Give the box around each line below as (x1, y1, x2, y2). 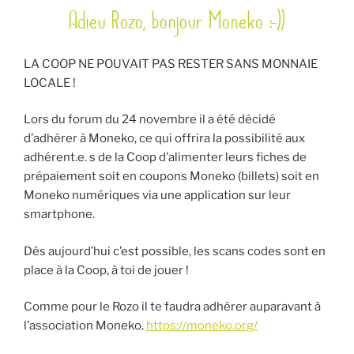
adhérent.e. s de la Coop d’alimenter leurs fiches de (24, 150, 307, 165)
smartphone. (24, 207, 95, 222)
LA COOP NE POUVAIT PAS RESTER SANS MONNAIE (24, 56, 318, 71)
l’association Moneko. (24, 318, 146, 333)
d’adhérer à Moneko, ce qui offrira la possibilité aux (24, 131, 305, 146)
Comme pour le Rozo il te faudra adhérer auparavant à (24, 299, 321, 314)
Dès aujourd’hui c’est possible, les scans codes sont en (24, 243, 326, 258)
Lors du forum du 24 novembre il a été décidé (24, 112, 276, 127)
